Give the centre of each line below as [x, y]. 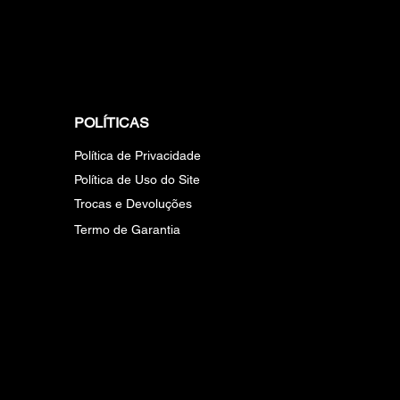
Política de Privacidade [137, 155]
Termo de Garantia [127, 229]
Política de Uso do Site [137, 179]
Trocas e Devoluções [133, 204]
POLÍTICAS [112, 123]
